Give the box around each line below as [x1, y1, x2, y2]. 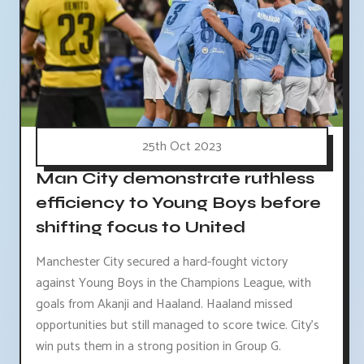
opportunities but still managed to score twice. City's [36, 314, 319, 336]
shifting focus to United [36, 216, 245, 237]
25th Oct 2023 [142, 135, 222, 158]
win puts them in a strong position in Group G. [36, 335, 281, 357]
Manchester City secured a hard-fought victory [36, 250, 288, 273]
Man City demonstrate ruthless [36, 167, 314, 188]
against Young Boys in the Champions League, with [36, 271, 311, 294]
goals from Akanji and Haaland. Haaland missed [36, 292, 292, 315]
